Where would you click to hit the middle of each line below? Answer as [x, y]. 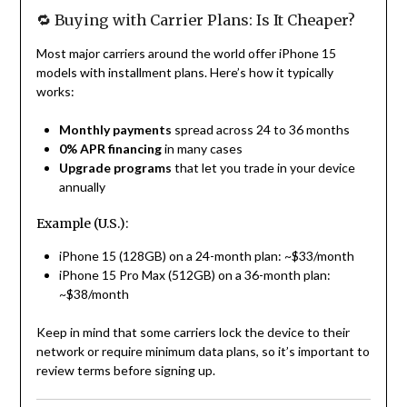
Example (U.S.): [82, 224]
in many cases [202, 149]
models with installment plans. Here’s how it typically [184, 73]
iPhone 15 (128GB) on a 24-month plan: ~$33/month [206, 256]
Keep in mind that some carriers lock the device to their [193, 333]
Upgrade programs [115, 168]
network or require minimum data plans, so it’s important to [203, 352]
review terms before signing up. [125, 371]
